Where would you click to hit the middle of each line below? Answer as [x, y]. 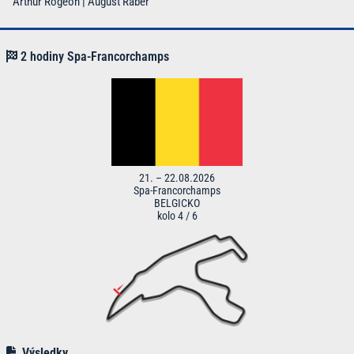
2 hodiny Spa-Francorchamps [93, 57]
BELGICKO [177, 203]
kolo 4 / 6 [177, 216]
